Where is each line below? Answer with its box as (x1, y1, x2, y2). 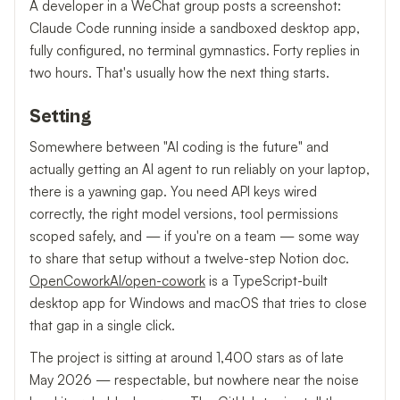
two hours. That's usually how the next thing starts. (29, 64, 329, 82)
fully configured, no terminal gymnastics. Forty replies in (29, 42, 360, 60)
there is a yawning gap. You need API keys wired (29, 182, 317, 200)
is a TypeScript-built (205, 271, 328, 289)
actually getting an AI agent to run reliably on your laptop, (29, 160, 370, 178)
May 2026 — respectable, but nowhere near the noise (29, 371, 359, 389)
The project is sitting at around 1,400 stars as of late (29, 349, 344, 367)
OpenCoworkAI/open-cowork (29, 271, 205, 289)
